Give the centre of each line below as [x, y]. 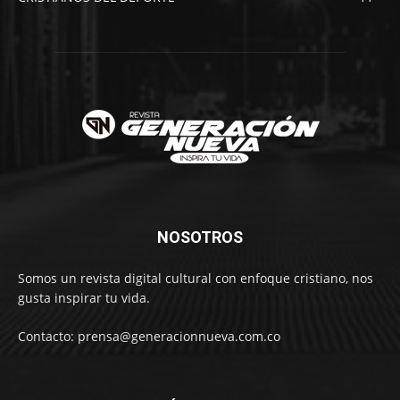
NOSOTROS [200, 237]
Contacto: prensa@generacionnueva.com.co [149, 337]
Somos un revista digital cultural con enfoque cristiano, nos [196, 279]
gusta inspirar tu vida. [84, 298]
